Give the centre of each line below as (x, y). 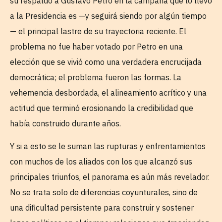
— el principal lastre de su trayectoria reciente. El (98, 31)
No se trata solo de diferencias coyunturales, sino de (104, 192)
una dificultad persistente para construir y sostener (102, 207)
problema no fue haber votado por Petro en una (96, 47)
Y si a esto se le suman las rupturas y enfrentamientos (108, 146)
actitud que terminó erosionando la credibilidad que (102, 108)
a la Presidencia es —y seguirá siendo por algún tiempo (108, 16)
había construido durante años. (65, 124)
